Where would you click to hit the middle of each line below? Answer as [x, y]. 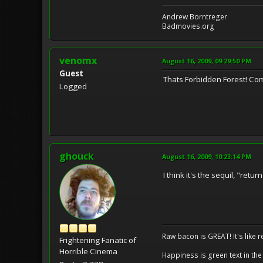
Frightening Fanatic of [98, 240]
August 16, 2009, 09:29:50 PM [207, 61]
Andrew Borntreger [195, 17]
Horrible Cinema [88, 252]
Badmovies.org [188, 26]
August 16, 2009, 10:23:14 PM [207, 157]
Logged [73, 87]
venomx [78, 61]
